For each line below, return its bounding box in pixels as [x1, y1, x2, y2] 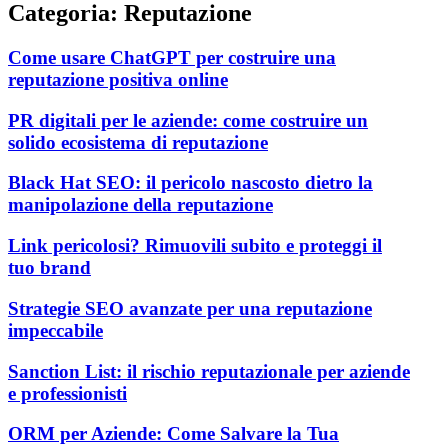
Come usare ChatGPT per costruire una [8, 46, 336, 68]
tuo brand [8, 257, 91, 279]
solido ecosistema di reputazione [8, 131, 268, 153]
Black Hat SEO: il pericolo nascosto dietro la [8, 172, 373, 194]
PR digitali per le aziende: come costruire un [8, 109, 368, 131]
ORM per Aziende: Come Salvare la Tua [8, 423, 339, 445]
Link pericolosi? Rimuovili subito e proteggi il [8, 235, 382, 257]
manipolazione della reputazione [8, 194, 273, 216]
